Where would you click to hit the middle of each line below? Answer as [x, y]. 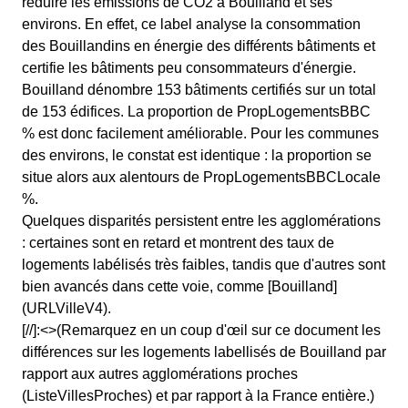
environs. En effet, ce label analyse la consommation [191, 24]
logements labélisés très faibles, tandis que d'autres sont [204, 265]
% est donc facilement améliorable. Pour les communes [200, 133]
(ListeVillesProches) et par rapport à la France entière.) [198, 396]
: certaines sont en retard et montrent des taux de [178, 243]
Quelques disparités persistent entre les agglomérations [201, 221]
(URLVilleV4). [66, 308]
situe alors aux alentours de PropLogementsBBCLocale [201, 177]
